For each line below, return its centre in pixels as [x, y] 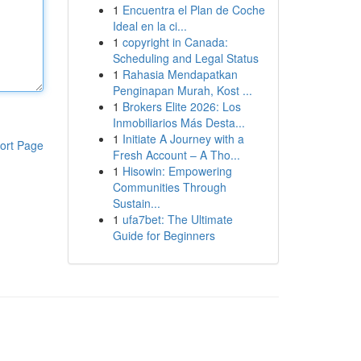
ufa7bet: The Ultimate [177, 219]
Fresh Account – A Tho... [176, 155]
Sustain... [136, 203]
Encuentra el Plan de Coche [193, 10]
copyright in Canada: [175, 42]
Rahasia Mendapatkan [180, 74]
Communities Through [169, 187]
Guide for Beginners [164, 235]
